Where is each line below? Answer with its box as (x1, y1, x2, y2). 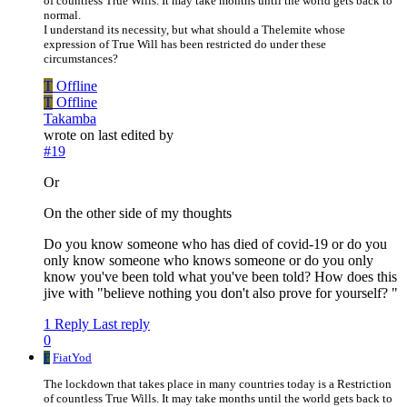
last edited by (98, 127, 174, 144)
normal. (44, 8, 81, 23)
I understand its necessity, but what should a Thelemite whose (44, 23, 345, 37)
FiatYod (53, 351, 92, 365)
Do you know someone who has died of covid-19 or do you (44, 236, 387, 253)
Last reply (93, 316, 150, 333)
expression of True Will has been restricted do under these (44, 37, 326, 52)
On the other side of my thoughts (44, 205, 232, 222)
